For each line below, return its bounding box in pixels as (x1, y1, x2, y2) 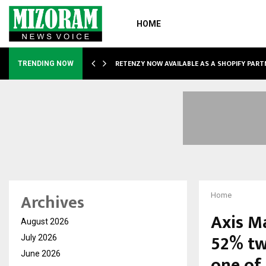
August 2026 (21, 217, 69, 226)
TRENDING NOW (18, 59, 74, 68)
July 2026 (21, 233, 57, 242)
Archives (21, 189, 84, 217)
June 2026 (21, 249, 61, 258)
